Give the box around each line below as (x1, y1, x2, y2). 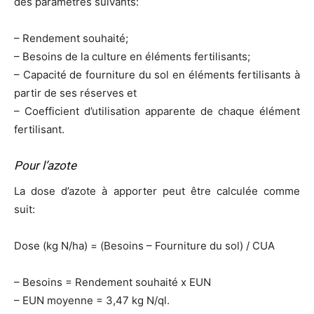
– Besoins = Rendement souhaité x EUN (14, 275, 211, 289)
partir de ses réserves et (14, 86, 137, 100)
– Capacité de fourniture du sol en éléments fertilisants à (14, 68, 300, 82)
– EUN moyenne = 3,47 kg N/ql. (14, 294, 170, 308)
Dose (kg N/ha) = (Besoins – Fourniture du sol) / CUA (14, 239, 275, 253)
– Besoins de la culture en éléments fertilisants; (14, 50, 250, 64)
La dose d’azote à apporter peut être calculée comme (14, 184, 300, 198)
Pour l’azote (14, 158, 76, 173)
